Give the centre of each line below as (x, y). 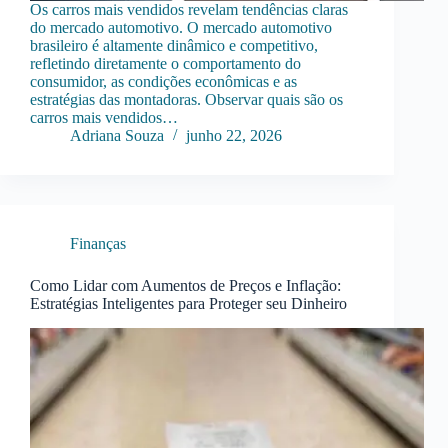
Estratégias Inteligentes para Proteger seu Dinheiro (188, 304)
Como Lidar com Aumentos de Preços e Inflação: (185, 286)
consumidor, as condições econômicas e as (163, 82)
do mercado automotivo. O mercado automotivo (181, 28)
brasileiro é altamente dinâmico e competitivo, (174, 46)
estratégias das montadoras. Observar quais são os (186, 100)
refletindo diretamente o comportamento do (165, 64)
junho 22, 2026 (234, 136)
